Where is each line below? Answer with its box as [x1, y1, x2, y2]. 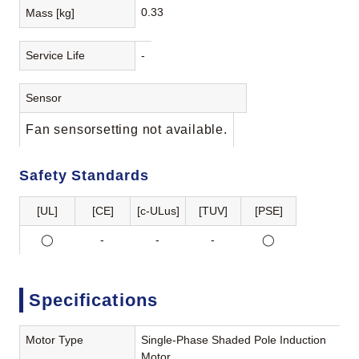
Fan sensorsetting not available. [26, 122, 228, 136]
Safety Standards [19, 167, 149, 184]
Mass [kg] [26, 6, 75, 19]
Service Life [26, 48, 86, 62]
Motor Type [26, 333, 84, 347]
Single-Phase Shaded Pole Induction [141, 333, 327, 347]
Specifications [28, 289, 158, 310]
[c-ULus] [136, 204, 179, 217]
